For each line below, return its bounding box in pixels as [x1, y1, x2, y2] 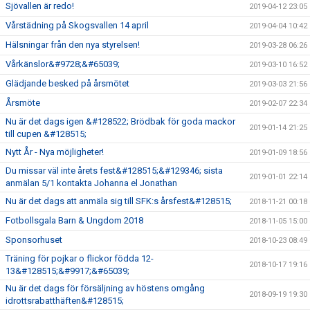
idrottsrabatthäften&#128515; [6, 295, 124, 306]
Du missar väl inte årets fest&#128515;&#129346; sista [6, 165, 223, 176]
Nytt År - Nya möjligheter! [6, 146, 104, 157]
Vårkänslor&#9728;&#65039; [6, 58, 120, 69]
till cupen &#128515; [6, 128, 86, 139]
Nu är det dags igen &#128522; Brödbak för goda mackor [6, 116, 235, 127]
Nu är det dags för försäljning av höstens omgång [6, 282, 205, 293]
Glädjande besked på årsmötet [6, 77, 129, 89]
